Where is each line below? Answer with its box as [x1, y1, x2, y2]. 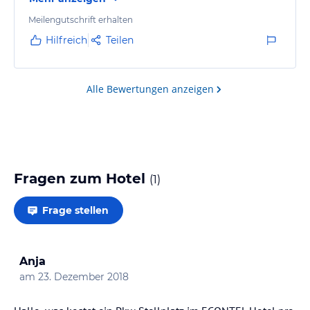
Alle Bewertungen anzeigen [86, 82, 214, 95]
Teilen [106, 33, 134, 46]
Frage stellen [42, 203, 109, 217]
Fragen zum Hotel [14, 170, 149, 187]
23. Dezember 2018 [38, 270, 129, 283]
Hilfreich [46, 33, 87, 46]
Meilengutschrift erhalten [28, 14, 133, 25]
